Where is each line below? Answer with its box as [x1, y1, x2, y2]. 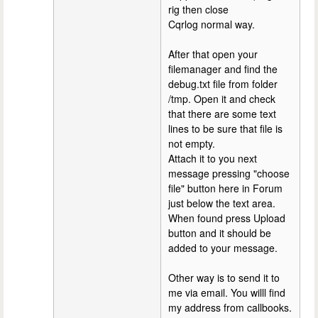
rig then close [168, 1, 229, 16]
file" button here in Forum [168, 180, 283, 195]
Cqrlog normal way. [168, 16, 255, 31]
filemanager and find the [168, 61, 278, 76]
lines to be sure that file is [168, 121, 283, 136]
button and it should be [168, 225, 271, 240]
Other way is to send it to [168, 270, 280, 285]
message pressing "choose [168, 165, 290, 180]
